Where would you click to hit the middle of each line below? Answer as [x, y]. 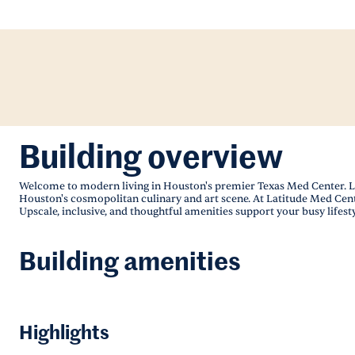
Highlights [64, 334]
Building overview [151, 159]
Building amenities [130, 263]
